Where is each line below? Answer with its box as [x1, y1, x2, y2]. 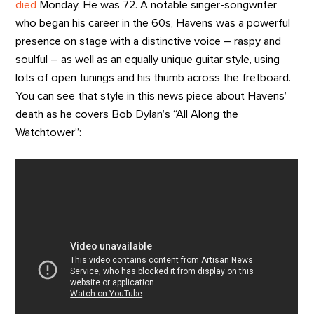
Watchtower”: [15, 127, 82, 139]
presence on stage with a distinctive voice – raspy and [15, 36, 282, 48]
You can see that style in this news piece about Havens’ [15, 90, 287, 102]
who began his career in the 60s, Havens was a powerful [15, 18, 291, 29]
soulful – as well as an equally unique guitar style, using [15, 54, 280, 66]
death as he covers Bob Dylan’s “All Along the [15, 109, 239, 121]
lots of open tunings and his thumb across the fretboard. [15, 72, 292, 84]
